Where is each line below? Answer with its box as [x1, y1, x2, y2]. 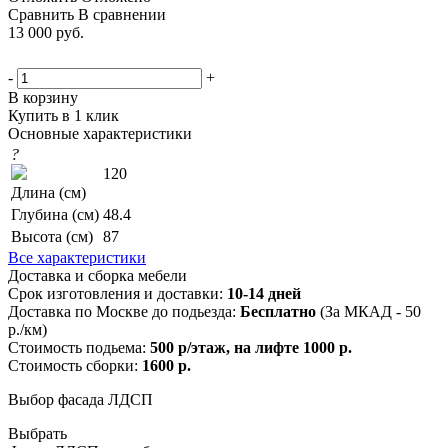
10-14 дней [227, 284, 301, 302]
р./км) [8, 320, 47, 338]
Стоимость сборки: [8, 356, 142, 374]
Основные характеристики [8, 124, 192, 142]
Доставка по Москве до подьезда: [8, 302, 240, 320]
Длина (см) [11, 183, 86, 201]
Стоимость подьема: [8, 338, 150, 356]
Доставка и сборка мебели [8, 266, 187, 284]
